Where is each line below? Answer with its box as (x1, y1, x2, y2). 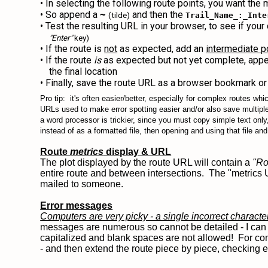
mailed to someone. (40, 179, 126, 189)
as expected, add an (117, 43, 206, 54)
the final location (49, 66, 118, 77)
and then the (130, 9, 186, 20)
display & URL (103, 147, 172, 157)
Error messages (40, 200, 113, 211)
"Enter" (49, 33, 73, 42)
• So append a (40, 9, 100, 20)
